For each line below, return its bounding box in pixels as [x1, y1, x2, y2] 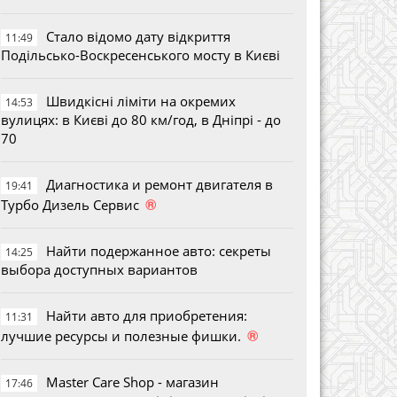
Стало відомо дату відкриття [46, 27, 230, 45]
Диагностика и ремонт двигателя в [46, 175, 273, 193]
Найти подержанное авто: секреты [46, 241, 271, 260]
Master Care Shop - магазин [46, 372, 219, 391]
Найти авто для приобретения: [46, 306, 247, 324]
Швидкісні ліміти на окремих [46, 91, 236, 110]
